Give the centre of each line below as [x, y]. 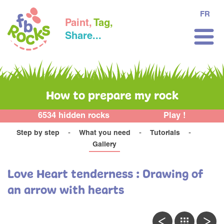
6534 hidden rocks [74, 116]
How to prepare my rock [112, 96]
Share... [83, 37]
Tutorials [165, 133]
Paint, [78, 24]
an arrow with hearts [66, 191]
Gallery [104, 145]
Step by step [38, 133]
